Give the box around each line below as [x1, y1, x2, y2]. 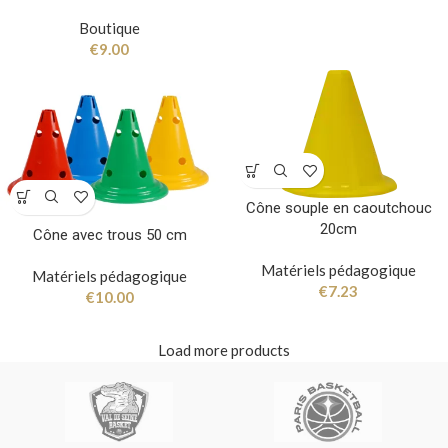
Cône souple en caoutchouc [245, 199, 432, 218]
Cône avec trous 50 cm [32, 225, 187, 244]
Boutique [79, 19, 140, 38]
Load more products [158, 340, 290, 359]
